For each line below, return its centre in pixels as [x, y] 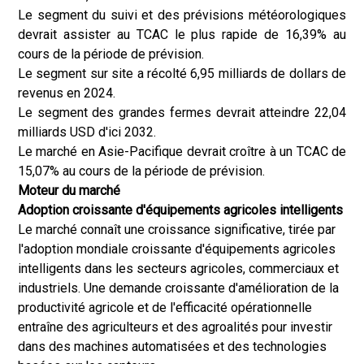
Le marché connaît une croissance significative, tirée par [177, 230]
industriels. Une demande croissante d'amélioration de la [178, 288]
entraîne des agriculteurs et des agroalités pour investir [175, 327]
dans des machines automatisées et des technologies [172, 347]
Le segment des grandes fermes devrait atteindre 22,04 [182, 113]
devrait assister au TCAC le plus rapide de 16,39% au [182, 35]
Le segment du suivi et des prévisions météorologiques [182, 15]
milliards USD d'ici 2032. [87, 132]
